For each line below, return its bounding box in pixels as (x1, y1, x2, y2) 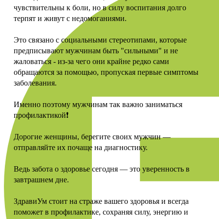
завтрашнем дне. (14, 175, 69, 184)
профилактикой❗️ (14, 110, 68, 119)
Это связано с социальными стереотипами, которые (14, 35, 187, 44)
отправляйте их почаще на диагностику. (14, 143, 148, 152)
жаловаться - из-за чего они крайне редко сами (14, 57, 169, 66)
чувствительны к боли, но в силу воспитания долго (14, 3, 186, 12)
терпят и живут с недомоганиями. (14, 14, 127, 22)
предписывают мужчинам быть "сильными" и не (14, 46, 178, 55)
